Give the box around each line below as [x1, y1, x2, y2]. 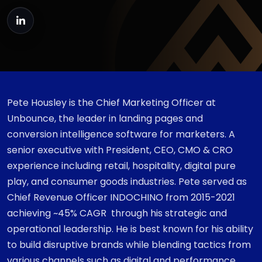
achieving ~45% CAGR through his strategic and [7, 206, 227, 220]
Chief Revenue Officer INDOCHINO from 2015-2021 [7, 191, 235, 204]
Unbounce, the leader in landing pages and [7, 112, 203, 125]
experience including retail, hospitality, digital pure [7, 159, 236, 173]
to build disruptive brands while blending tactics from [7, 238, 251, 251]
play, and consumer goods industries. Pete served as [7, 175, 247, 188]
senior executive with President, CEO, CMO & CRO [7, 143, 233, 157]
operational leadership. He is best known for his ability [7, 222, 253, 236]
